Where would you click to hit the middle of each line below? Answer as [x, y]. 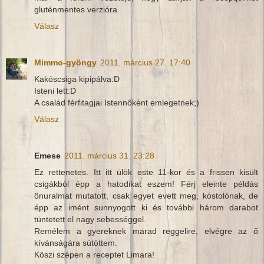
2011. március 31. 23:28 [109, 156]
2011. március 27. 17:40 [145, 63]
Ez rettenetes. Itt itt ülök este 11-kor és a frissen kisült [146, 172]
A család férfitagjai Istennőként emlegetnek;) [117, 103]
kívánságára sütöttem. [76, 243]
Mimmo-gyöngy [65, 63]
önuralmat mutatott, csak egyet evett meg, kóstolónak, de [146, 196]
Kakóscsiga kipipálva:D [77, 79]
